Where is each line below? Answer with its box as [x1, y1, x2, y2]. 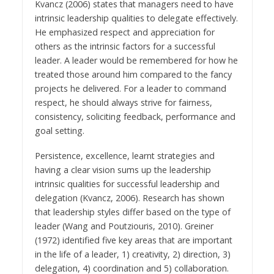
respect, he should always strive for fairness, [34, 96, 212, 108]
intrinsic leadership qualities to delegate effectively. [34, 12, 238, 24]
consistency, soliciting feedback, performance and [34, 110, 235, 122]
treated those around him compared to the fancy [34, 68, 232, 80]
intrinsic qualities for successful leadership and [34, 177, 220, 190]
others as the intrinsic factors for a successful [34, 40, 215, 52]
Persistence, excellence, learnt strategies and [34, 149, 215, 161]
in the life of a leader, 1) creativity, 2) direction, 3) [34, 248, 231, 260]
